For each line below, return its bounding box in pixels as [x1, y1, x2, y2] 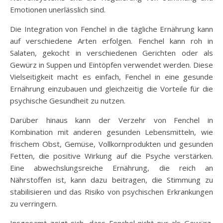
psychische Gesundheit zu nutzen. [10, 95, 125, 106]
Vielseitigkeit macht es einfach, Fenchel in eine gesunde [10, 71, 213, 82]
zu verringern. [10, 198, 57, 209]
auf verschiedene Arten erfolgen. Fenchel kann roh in [10, 35, 213, 46]
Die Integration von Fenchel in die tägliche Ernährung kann [10, 23, 213, 34]
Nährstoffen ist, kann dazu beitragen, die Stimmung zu [10, 174, 213, 185]
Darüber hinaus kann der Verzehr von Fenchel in [10, 114, 213, 125]
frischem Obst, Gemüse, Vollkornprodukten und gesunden [10, 138, 213, 149]
